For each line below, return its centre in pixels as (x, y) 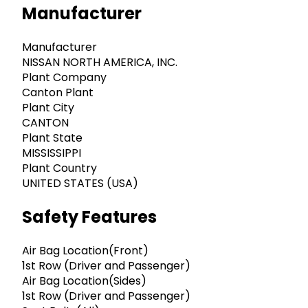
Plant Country (59, 168)
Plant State (52, 138)
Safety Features (89, 217)
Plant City (48, 108)
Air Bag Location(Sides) (84, 280)
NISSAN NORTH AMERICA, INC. (100, 63)
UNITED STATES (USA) (80, 184)
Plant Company (64, 78)
